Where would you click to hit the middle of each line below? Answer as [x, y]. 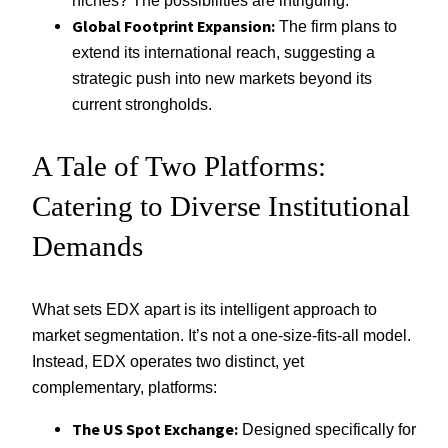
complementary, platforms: [124, 386]
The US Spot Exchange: [155, 428]
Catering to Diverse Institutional [221, 206]
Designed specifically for [327, 428]
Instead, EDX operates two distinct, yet [168, 360]
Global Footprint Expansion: [173, 26]
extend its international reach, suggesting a [223, 52]
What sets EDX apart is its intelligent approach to [204, 308]
